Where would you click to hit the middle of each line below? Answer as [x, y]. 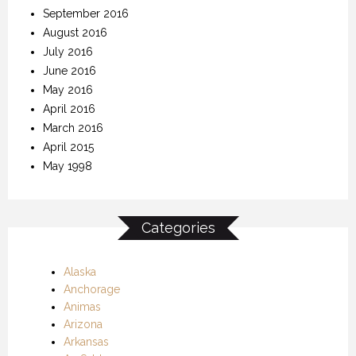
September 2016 [86, 13]
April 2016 [69, 108]
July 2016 [68, 51]
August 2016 [75, 32]
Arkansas [86, 341]
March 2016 [73, 128]
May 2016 [68, 89]
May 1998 [68, 166]
